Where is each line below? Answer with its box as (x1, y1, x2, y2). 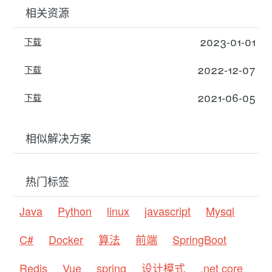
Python (58, 203, 92, 219)
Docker (49, 231, 84, 248)
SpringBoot (172, 231, 227, 248)
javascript (144, 203, 191, 219)
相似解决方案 (25, 130, 92, 146)
